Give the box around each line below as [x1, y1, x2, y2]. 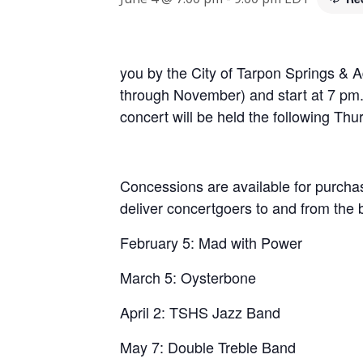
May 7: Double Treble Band [120, 335, 296, 357]
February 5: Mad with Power [120, 231, 302, 253]
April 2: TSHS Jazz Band [120, 301, 280, 322]
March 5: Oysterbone [120, 266, 256, 288]
